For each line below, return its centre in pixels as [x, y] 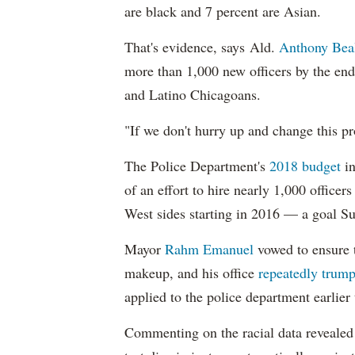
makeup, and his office [191, 273]
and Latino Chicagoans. [193, 95]
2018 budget [305, 166]
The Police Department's [197, 166]
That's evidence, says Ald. [202, 47]
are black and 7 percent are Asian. [223, 11]
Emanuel [228, 249]
